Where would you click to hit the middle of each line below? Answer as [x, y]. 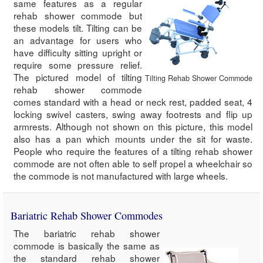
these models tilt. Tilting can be [78, 28]
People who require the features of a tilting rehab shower [133, 151]
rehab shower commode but [78, 16]
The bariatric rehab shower [87, 233]
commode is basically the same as [87, 246]
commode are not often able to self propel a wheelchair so [133, 163]
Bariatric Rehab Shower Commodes [87, 216]
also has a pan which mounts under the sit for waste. [133, 139]
